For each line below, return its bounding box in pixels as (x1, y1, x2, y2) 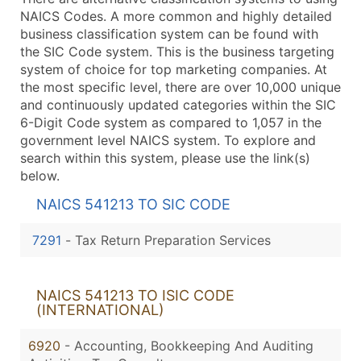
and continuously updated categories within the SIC (20, 96, 336, 113)
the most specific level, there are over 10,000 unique (20, 78, 341, 95)
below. (20, 167, 60, 184)
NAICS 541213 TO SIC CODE (36, 195, 230, 213)
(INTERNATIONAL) (36, 301, 164, 318)
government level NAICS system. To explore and (20, 131, 316, 148)
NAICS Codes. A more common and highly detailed (20, 7, 332, 24)
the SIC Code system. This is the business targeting (20, 43, 334, 60)
